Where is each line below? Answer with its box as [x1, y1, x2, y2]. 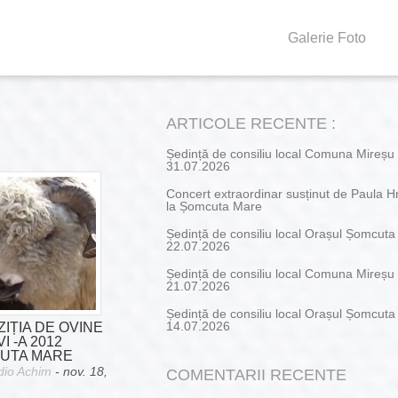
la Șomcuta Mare [166, 199, 262, 213]
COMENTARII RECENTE [166, 366, 346, 384]
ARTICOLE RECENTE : [166, 115, 336, 132]
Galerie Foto [288, 30, 366, 45]
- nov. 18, [52, 364, 107, 378]
